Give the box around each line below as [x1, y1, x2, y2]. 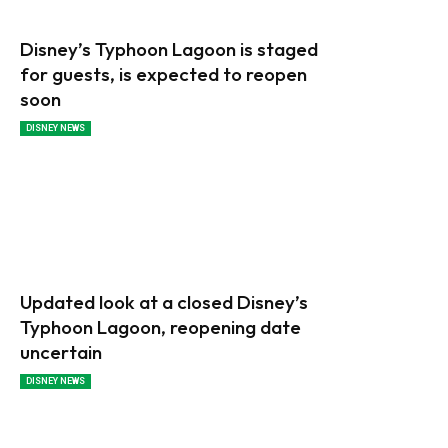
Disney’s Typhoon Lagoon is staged [20, 36, 318, 61]
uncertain [20, 340, 102, 365]
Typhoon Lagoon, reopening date [20, 315, 301, 340]
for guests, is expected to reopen [20, 61, 307, 86]
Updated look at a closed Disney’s [20, 290, 308, 315]
